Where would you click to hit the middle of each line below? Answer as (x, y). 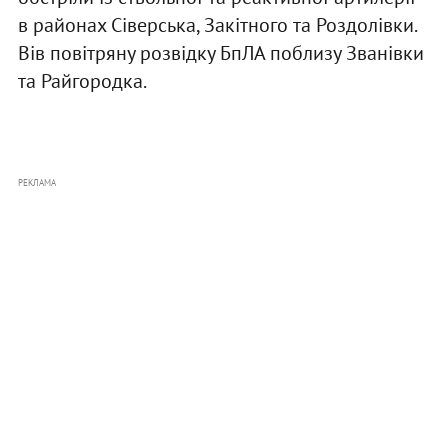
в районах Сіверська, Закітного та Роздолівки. (216, 25)
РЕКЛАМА (36, 183)
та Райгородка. (82, 81)
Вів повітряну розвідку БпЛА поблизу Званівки (220, 53)
